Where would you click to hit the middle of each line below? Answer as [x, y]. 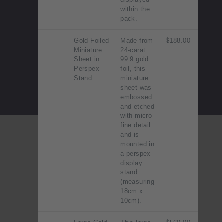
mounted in [138, 144]
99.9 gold [135, 59]
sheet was [136, 88]
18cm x [132, 191]
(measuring [138, 182]
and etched [138, 107]
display [131, 163]
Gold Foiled [91, 41]
